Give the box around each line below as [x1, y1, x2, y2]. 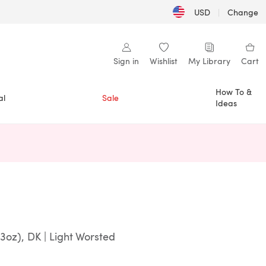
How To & [216, 86, 252, 97]
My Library [188, 55, 230, 66]
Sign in [113, 55, 139, 66]
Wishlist [150, 55, 178, 66]
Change [227, 6, 259, 18]
